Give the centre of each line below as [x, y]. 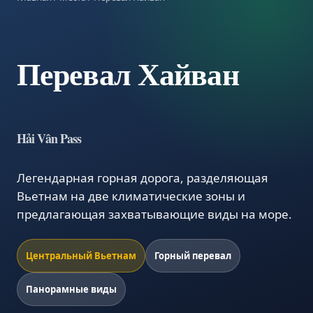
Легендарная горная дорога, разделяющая [143, 178]
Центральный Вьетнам [81, 256]
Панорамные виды [71, 289]
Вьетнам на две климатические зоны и [131, 196]
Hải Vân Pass [49, 138]
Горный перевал [193, 256]
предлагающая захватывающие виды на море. [154, 214]
